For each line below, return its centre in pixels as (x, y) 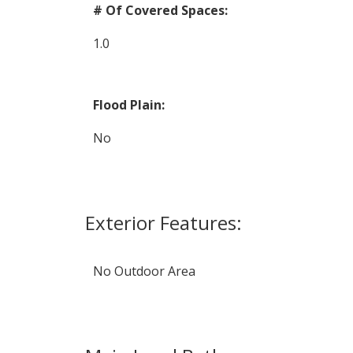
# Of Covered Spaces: (160, 11)
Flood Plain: (128, 105)
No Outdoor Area (144, 271)
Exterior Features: (163, 223)
